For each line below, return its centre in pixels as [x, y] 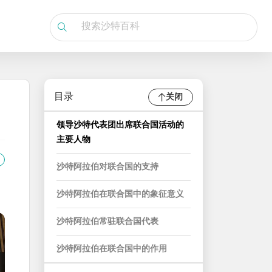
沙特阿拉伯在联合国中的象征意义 [120, 195]
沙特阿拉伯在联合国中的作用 [112, 249]
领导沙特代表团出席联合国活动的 [120, 125]
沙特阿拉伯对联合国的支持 [107, 167]
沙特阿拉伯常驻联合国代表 [107, 222]
